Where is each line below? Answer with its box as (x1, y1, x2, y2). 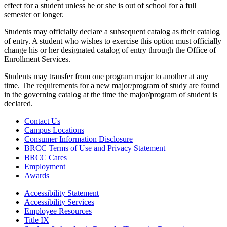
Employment (24, 162, 65, 171)
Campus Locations (24, 126, 84, 135)
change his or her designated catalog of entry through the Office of (4, 46, 216, 55)
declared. (4, 99, 33, 108)
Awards (24, 171, 49, 180)
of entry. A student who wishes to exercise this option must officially (4, 36, 221, 46)
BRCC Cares (24, 153, 67, 162)
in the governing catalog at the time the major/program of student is (4, 90, 217, 99)
